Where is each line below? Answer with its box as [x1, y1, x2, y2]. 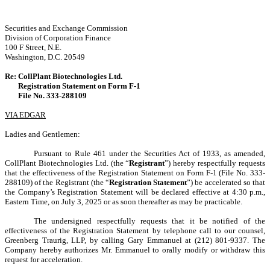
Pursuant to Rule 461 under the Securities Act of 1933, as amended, [34, 149, 265, 159]
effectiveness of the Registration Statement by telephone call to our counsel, [5, 226, 265, 236]
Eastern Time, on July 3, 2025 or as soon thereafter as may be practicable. [5, 197, 242, 207]
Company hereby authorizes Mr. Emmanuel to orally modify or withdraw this [5, 245, 265, 255]
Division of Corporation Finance [5, 33, 111, 43]
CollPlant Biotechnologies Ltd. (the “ [5, 159, 130, 168]
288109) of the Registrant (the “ [5, 178, 109, 187]
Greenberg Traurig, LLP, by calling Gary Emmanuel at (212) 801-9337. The [5, 236, 265, 245]
